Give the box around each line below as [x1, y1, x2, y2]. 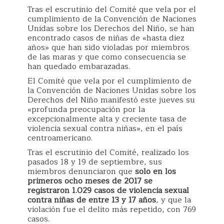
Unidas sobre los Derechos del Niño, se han [27, 22, 194, 35]
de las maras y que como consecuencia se [27, 50, 186, 63]
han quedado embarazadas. [27, 60, 130, 73]
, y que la [156, 193, 191, 206]
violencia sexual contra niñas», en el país [27, 122, 182, 135]
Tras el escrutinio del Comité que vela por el [27, 3, 196, 16]
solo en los [135, 165, 176, 178]
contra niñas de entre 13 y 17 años [27, 193, 156, 206]
